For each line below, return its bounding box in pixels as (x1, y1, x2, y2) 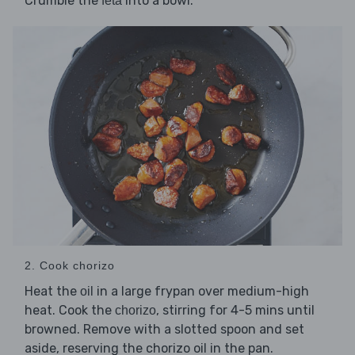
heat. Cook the (25, 303, 115, 319)
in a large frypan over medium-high (94, 284, 309, 300)
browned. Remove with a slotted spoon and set (25, 322, 304, 338)
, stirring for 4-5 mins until (156, 303, 315, 319)
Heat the (25, 284, 80, 300)
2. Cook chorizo (25, 259, 115, 273)
